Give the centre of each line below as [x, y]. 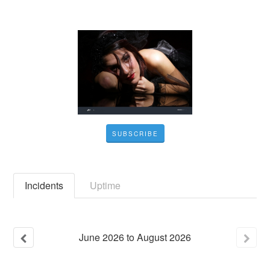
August [152, 237]
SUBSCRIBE [135, 134]
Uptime [105, 185]
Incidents [44, 185]
